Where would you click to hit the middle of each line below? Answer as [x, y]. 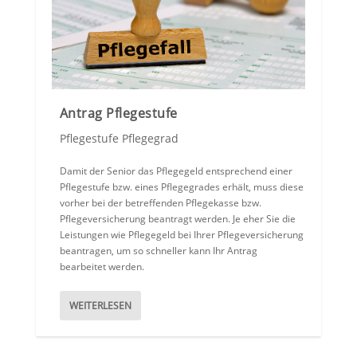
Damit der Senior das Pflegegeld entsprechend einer [176, 171]
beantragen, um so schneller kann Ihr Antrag [158, 251]
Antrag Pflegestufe [118, 114]
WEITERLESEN [100, 306]
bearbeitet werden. [102, 267]
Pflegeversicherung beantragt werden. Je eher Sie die [177, 219]
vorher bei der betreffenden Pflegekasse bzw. [160, 203]
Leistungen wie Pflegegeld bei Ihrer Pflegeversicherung [181, 235]
